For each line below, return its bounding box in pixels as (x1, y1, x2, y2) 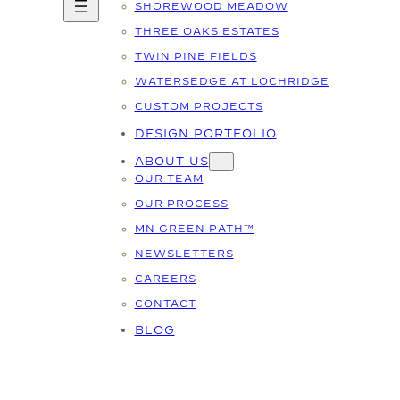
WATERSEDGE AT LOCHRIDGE (134, 75, 329, 87)
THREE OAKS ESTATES (134, 25, 279, 37)
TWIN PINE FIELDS (134, 50, 257, 62)
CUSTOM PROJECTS (134, 100, 263, 112)
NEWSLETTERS (134, 246, 234, 259)
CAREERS (134, 271, 196, 284)
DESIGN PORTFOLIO (134, 126, 277, 139)
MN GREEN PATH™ (134, 221, 254, 234)
